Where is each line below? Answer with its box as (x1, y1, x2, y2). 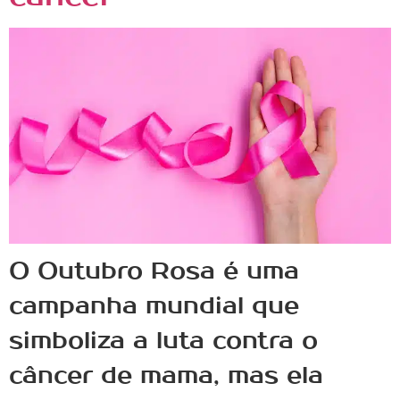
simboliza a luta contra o (9, 326, 318, 356)
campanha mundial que (9, 291, 299, 321)
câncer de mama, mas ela (9, 361, 323, 391)
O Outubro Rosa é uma (9, 256, 299, 287)
